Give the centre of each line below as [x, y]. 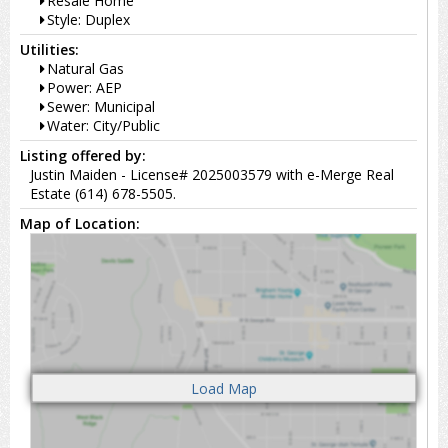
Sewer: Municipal [101, 106]
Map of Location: [80, 223]
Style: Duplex [88, 19]
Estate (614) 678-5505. [103, 193]
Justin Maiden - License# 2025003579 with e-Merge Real [212, 174]
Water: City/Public [103, 125]
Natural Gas [85, 68]
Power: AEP [84, 87]
